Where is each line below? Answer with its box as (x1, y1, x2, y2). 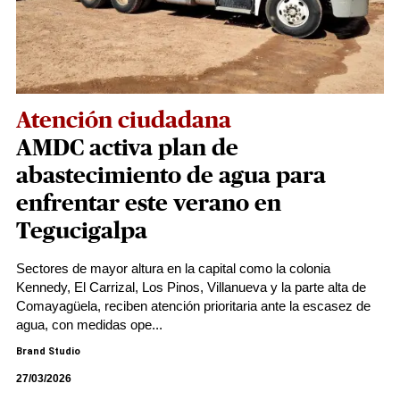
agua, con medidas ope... (16, 317, 162, 332)
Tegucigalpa (16, 220, 147, 243)
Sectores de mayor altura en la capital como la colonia (16, 261, 330, 276)
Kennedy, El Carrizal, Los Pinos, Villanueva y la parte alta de (16, 279, 366, 295)
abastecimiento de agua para (16, 164, 326, 187)
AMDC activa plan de (16, 137, 238, 160)
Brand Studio (16, 346, 80, 357)
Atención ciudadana (16, 109, 231, 132)
